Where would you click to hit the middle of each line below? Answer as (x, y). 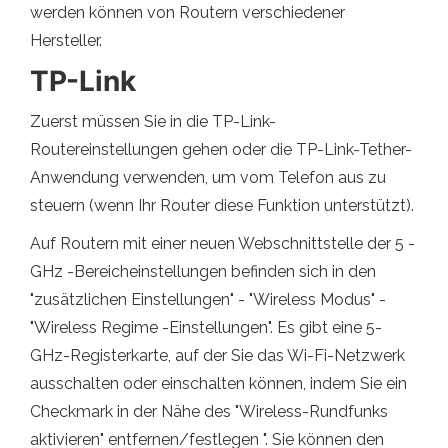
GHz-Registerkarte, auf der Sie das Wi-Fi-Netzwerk (217, 355)
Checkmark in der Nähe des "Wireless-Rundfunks (209, 411)
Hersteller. (66, 40)
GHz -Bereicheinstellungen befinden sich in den (203, 271)
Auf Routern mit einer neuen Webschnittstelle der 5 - (222, 243)
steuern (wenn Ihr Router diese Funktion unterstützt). (222, 205)
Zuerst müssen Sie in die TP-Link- (153, 121)
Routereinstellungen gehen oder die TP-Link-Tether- (221, 149)
